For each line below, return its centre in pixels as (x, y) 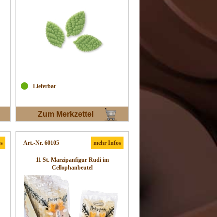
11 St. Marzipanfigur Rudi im (72, 160)
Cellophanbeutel (72, 168)
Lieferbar (45, 86)
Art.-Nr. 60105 (41, 143)
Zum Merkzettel (66, 114)
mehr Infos (107, 143)
